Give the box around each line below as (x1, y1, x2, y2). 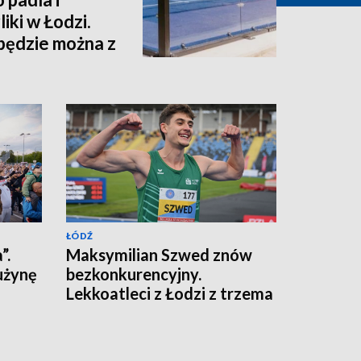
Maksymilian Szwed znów (66, 244, 252, 264)
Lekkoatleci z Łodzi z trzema (66, 283, 273, 303)
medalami (66, 302, 138, 322)
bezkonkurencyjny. (66, 263, 201, 284)
